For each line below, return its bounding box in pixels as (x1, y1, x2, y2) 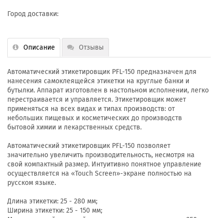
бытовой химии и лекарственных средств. (7, 123, 142, 131)
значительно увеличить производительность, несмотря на (7, 151, 195, 159)
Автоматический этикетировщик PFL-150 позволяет (7, 142, 170, 150)
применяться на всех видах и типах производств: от (7, 105, 175, 113)
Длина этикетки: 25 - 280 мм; (7, 197, 97, 205)
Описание (23, 43, 55, 52)
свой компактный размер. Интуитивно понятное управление (7, 160, 201, 168)
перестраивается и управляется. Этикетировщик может (7, 95, 186, 104)
